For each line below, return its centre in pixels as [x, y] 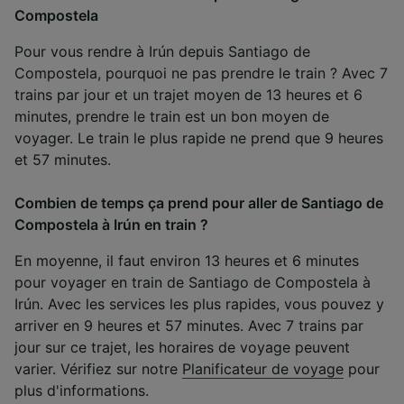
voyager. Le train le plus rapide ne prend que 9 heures [199, 138]
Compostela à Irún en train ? [111, 224]
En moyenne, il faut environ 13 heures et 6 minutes [187, 260]
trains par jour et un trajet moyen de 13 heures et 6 [188, 94]
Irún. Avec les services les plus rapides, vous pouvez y [199, 303]
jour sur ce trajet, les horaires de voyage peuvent [182, 347]
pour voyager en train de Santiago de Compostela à [193, 282]
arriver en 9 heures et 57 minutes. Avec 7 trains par [189, 325]
